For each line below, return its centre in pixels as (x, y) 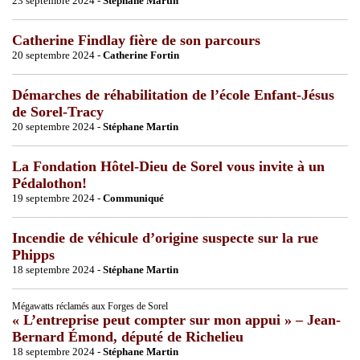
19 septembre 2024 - (57, 198)
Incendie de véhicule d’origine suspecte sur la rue (165, 237)
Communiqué (133, 198)
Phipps (33, 254)
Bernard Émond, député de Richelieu (128, 336)
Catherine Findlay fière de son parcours (136, 40)
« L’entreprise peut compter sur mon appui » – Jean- (176, 319)
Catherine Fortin (141, 55)
